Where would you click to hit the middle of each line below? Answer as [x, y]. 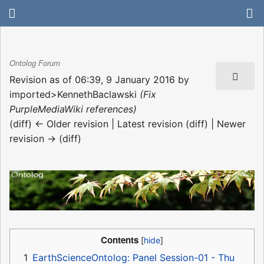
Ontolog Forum [35, 63]
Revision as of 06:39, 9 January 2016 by [99, 79]
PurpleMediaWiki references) [73, 109]
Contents [120, 240]
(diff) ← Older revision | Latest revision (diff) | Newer [128, 123]
